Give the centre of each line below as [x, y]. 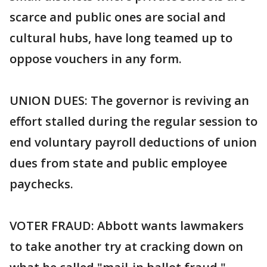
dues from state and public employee [118, 163]
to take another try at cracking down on [126, 246]
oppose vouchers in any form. [96, 59]
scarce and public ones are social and [118, 17]
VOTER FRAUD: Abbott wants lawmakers [127, 226]
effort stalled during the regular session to [133, 121]
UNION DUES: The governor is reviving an [129, 100]
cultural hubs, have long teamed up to [121, 38]
